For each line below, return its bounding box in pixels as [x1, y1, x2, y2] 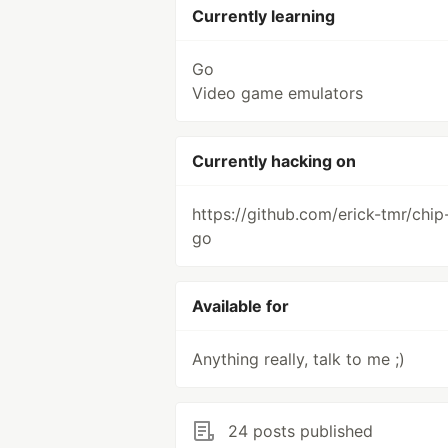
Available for [192, 296, 289, 316]
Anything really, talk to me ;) [192, 349, 405, 369]
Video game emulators [192, 83, 363, 103]
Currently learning [192, 6, 335, 26]
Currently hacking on [192, 151, 356, 171]
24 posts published [228, 421, 373, 441]
